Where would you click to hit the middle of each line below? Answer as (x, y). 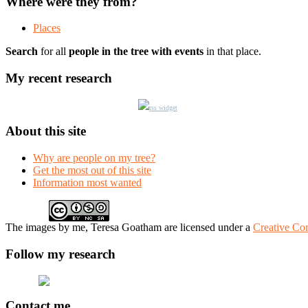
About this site (46, 131)
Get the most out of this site (92, 170)
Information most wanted (87, 183)
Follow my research (60, 254)
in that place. (232, 52)
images (41, 228)
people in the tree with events (136, 52)
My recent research (59, 78)
